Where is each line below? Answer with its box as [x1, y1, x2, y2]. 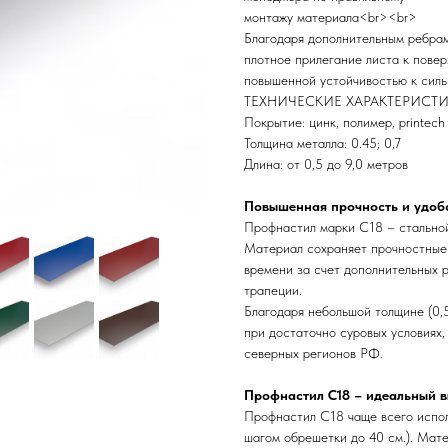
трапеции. [244, 282, 302, 298]
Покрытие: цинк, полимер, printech [244, 114, 445, 130]
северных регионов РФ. [244, 345, 383, 361]
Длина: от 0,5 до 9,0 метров [244, 156, 408, 172]
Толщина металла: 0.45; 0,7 [244, 135, 401, 151]
